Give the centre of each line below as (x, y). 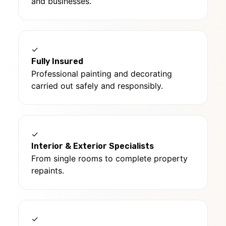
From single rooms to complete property (109, 159)
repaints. (48, 171)
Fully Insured (57, 62)
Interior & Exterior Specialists (93, 146)
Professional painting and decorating (102, 74)
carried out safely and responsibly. (97, 86)
